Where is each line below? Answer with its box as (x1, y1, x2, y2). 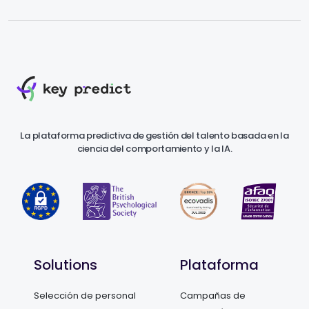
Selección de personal (34, 289, 136, 303)
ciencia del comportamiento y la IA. (77, 142, 232, 156)
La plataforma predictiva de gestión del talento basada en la (20, 129, 289, 143)
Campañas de (180, 289, 246, 303)
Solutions (34, 255, 97, 275)
